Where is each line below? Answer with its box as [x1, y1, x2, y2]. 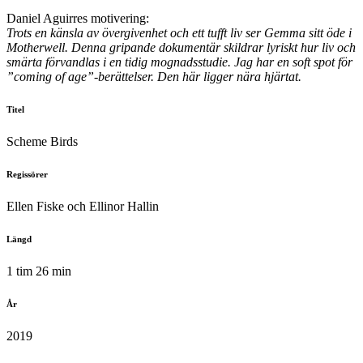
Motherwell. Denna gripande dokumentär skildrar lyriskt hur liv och [6, 41, 356, 55]
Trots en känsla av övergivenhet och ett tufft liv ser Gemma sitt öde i [6, 26, 352, 41]
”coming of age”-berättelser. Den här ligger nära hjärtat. [6, 70, 301, 84]
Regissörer [6, 169, 48, 180]
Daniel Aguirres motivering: [6, 11, 149, 26]
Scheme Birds [6, 135, 78, 149]
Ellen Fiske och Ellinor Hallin [6, 199, 159, 214]
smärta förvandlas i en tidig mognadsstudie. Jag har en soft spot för [6, 55, 352, 70]
